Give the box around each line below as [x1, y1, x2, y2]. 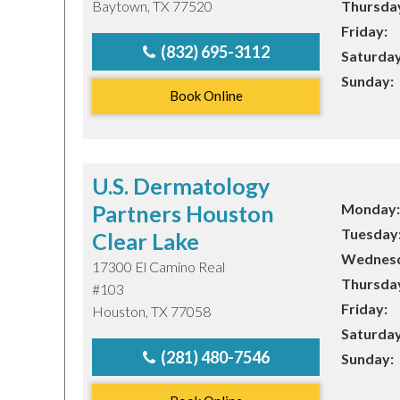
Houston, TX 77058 [92, 303, 211, 320]
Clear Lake [92, 228, 199, 254]
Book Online [169, 87, 243, 104]
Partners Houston [92, 200, 274, 227]
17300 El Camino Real [92, 258, 225, 275]
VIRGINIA [254, 87, 315, 101]
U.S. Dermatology [92, 172, 270, 199]
